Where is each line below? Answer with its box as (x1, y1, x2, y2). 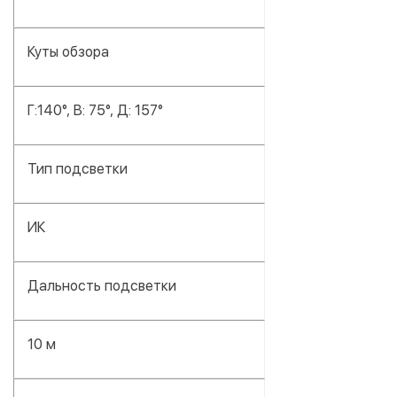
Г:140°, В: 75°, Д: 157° (27, 101, 163, 119)
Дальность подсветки (27, 276, 176, 294)
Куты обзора (27, 43, 109, 60)
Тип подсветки (27, 160, 128, 177)
